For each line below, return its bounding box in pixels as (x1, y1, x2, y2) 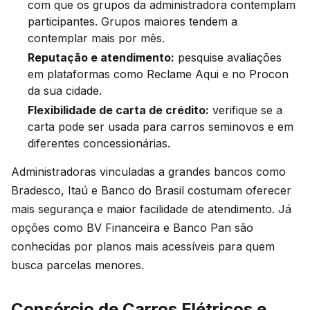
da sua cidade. (28, 83, 102, 98)
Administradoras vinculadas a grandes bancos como (11, 164, 286, 179)
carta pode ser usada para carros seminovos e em (28, 119, 293, 134)
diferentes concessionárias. (28, 136, 170, 150)
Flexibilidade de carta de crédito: (28, 102, 209, 117)
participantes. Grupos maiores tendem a (28, 14, 237, 28)
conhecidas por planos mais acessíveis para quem (11, 239, 275, 253)
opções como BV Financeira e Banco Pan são (11, 220, 253, 235)
